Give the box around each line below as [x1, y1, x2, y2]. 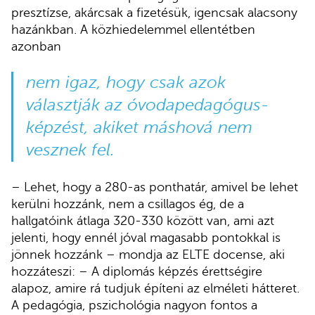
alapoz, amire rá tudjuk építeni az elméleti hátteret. [11, 281, 300, 295]
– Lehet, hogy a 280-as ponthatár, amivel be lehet [11, 179, 298, 194]
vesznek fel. [25, 140, 115, 160]
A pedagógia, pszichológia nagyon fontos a [11, 297, 257, 312]
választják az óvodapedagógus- [25, 95, 269, 115]
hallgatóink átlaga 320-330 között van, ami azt [11, 213, 274, 228]
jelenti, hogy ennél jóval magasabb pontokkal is [11, 230, 281, 245]
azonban [11, 39, 61, 53]
